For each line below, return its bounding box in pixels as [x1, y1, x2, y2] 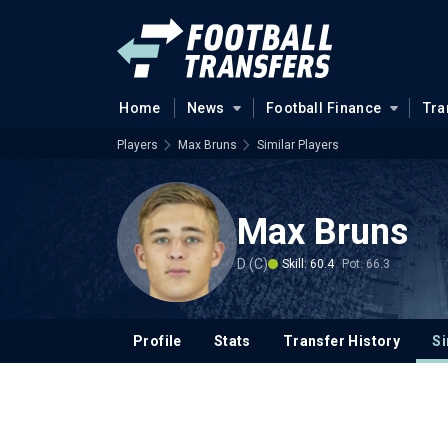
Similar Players [257, 138, 339, 152]
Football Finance [265, 100, 382, 116]
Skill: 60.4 [282, 256, 334, 271]
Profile [133, 333, 182, 349]
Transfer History [282, 333, 401, 349]
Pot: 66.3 [342, 256, 390, 271]
